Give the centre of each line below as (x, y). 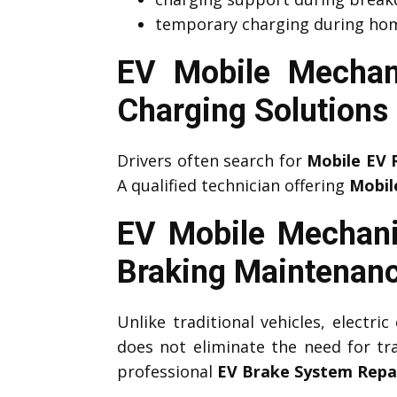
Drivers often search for (212, 160)
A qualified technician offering (233, 185)
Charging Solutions (253, 110)
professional (167, 371)
